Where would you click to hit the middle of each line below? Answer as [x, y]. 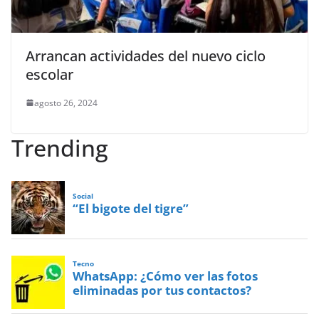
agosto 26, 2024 [66, 103]
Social [83, 197]
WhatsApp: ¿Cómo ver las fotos [166, 276]
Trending [60, 147]
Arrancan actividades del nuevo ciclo [146, 56]
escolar [49, 74]
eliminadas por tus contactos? [162, 290]
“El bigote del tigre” [131, 208]
